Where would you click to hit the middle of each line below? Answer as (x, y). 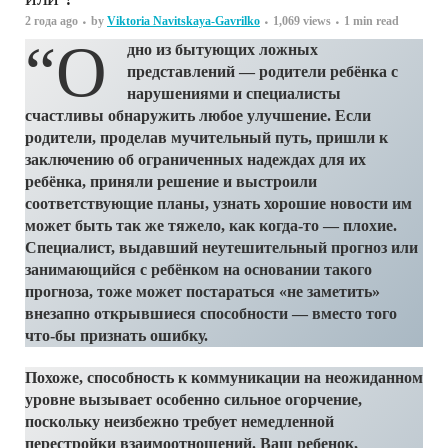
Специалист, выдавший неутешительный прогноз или (221, 247)
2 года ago (51, 20)
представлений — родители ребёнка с (262, 71)
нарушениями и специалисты (234, 93)
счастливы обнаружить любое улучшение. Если (198, 115)
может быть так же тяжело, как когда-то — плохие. (211, 225)
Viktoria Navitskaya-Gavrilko (183, 20)
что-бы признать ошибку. (116, 335)
